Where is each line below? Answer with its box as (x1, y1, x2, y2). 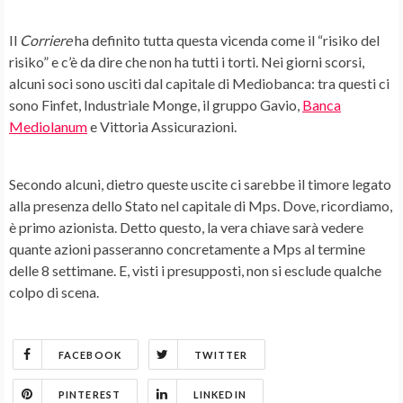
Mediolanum (9, 118, 87, 136)
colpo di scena (9, 283, 96, 301)
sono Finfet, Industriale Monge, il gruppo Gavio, (9, 96, 302, 114)
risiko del (323, 31, 380, 49)
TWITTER (193, 349, 248, 362)
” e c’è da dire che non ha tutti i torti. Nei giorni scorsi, (43, 53, 364, 71)
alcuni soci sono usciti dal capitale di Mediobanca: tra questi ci (9, 75, 390, 93)
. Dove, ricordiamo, (277, 197, 392, 215)
